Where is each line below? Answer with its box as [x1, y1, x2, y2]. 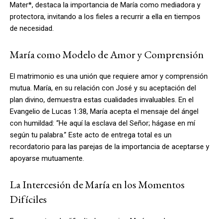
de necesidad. [10, 23, 54, 33]
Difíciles [10, 192, 47, 206]
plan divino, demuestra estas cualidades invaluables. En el [10, 95, 194, 104]
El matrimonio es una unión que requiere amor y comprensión [10, 71, 208, 81]
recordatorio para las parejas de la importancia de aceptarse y [10, 142, 209, 151]
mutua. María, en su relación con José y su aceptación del [10, 83, 196, 92]
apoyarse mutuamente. [10, 153, 84, 163]
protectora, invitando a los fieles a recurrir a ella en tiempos [10, 12, 200, 21]
